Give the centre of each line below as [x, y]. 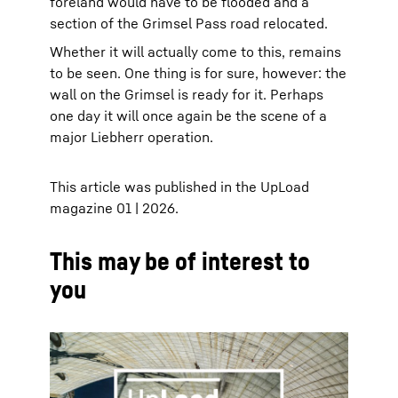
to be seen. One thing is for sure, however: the [198, 73]
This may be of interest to [180, 261]
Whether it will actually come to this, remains [195, 52]
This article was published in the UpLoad [179, 187]
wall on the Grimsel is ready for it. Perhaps [187, 94]
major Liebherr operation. [131, 137]
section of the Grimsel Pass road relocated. [189, 23]
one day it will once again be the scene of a [188, 115]
